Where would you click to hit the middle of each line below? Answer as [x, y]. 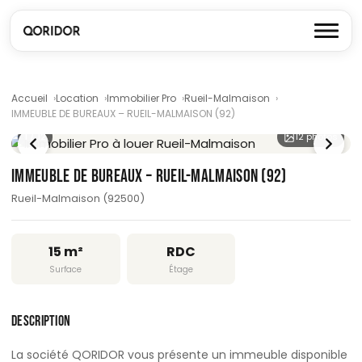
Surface [66, 269]
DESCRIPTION [41, 321]
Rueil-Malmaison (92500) [78, 198]
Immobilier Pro [141, 98]
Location [77, 98]
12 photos [316, 137]
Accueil [29, 98]
